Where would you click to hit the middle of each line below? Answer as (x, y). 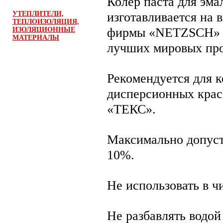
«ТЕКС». (131, 109)
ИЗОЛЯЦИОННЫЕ (44, 30)
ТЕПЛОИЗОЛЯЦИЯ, (46, 22)
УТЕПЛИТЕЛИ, (38, 14)
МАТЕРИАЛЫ (36, 38)
